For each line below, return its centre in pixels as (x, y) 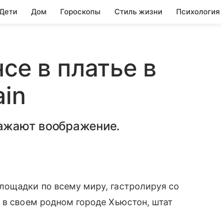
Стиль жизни (138, 12)
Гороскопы (80, 12)
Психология (198, 12)
